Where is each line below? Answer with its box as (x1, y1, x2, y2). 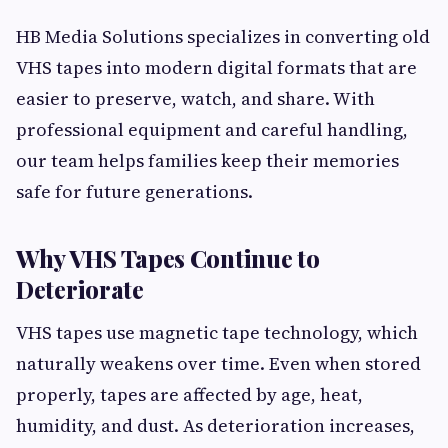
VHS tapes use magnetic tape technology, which (16, 320, 418, 346)
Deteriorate (16, 273, 144, 306)
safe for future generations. (16, 179, 253, 205)
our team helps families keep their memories (16, 148, 399, 174)
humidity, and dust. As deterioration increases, (16, 413, 415, 439)
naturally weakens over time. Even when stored (16, 351, 421, 377)
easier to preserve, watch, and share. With (16, 86, 375, 112)
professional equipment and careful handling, (16, 117, 408, 143)
